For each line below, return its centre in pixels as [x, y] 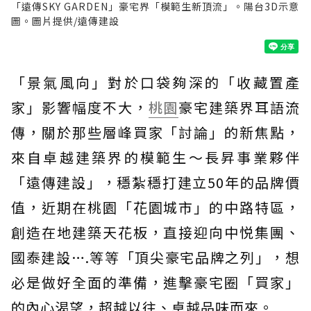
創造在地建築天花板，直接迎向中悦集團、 [155, 232]
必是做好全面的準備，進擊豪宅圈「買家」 [155, 282]
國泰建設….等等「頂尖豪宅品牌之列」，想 [155, 257]
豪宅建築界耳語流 [239, 107]
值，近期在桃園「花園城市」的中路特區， [155, 207]
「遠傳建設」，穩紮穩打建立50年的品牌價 [155, 182]
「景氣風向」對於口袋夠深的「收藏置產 [155, 82]
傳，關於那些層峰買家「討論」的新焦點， [155, 132]
